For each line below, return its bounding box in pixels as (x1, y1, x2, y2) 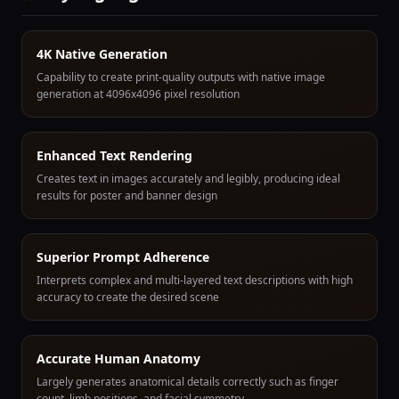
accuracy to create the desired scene (37, 289, 219, 305)
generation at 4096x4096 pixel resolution (37, 86, 240, 102)
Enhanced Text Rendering (37, 147, 192, 164)
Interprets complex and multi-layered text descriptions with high (37, 273, 353, 288)
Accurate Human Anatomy (37, 350, 200, 367)
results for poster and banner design (37, 188, 217, 203)
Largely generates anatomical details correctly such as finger (37, 374, 338, 389)
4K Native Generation (37, 45, 167, 62)
